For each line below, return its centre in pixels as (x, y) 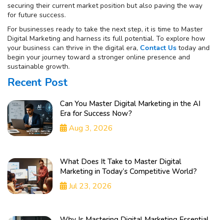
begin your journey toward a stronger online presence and (99, 57)
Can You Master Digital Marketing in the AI (130, 104)
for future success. (37, 15)
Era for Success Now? (96, 114)
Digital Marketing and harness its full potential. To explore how (106, 39)
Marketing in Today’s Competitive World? (129, 172)
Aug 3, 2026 (90, 128)
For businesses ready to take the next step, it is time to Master (105, 29)
